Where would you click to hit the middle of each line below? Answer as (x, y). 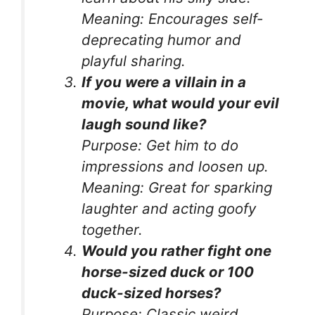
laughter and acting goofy (169, 208)
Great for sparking (208, 187)
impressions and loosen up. (175, 166)
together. (112, 229)
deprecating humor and (162, 39)
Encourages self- (204, 18)
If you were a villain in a (164, 82)
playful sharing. (134, 60)
